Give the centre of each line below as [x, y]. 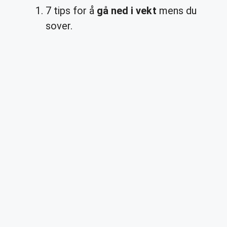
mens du [176, 11]
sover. [59, 26]
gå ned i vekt [127, 11]
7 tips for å [71, 11]
